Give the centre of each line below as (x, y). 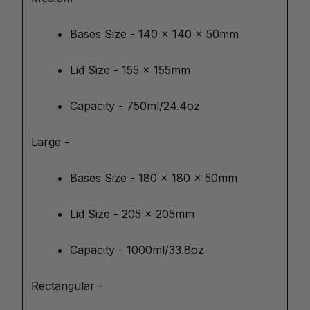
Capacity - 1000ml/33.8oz (137, 250)
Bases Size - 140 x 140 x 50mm (154, 34)
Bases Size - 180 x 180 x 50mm (154, 178)
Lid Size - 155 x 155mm (130, 70)
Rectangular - (69, 286)
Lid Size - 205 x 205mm (132, 214)
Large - (52, 142)
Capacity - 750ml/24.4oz (135, 106)
